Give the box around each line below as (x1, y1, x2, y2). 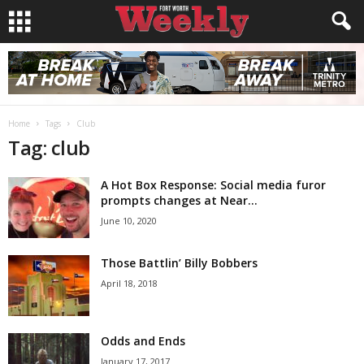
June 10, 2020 (101, 214, 157, 227)
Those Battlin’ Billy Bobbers (101, 255, 258, 271)
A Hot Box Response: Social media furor (101, 177, 326, 193)
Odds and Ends (101, 333, 185, 349)
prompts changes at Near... (101, 193, 258, 208)
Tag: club (8, 134, 90, 161)
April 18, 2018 (101, 277, 158, 289)
